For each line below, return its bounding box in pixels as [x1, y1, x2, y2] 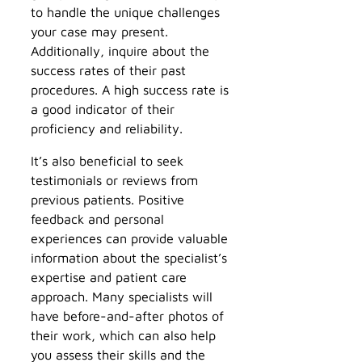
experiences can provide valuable [31, 230, 228, 246]
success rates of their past [31, 61, 186, 78]
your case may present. [31, 23, 168, 39]
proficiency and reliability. [31, 120, 183, 136]
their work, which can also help [31, 327, 216, 343]
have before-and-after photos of [31, 308, 224, 324]
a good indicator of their [31, 100, 175, 116]
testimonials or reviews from [31, 172, 198, 188]
